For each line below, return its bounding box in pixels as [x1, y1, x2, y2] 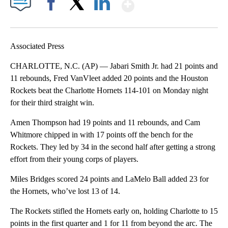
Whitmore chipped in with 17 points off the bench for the [10, 130, 193, 139]
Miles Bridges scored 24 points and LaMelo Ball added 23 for [10, 175, 209, 184]
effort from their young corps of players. [10, 155, 138, 164]
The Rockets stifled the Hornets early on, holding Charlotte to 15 [10, 207, 218, 216]
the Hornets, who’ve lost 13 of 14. [10, 187, 120, 196]
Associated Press [10, 42, 64, 51]
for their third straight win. [10, 98, 94, 107]
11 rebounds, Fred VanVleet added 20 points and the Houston [10, 74, 208, 83]
